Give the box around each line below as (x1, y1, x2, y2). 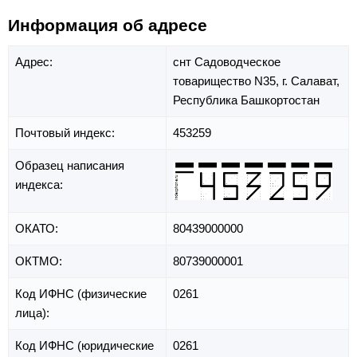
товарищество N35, (173, 74, 282, 88)
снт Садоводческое (173, 55, 280, 69)
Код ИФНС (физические (15, 287, 147, 301)
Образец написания (15, 159, 124, 173)
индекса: (15, 178, 66, 192)
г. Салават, (282, 74, 339, 88)
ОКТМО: (15, 254, 65, 269)
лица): (15, 306, 53, 320)
